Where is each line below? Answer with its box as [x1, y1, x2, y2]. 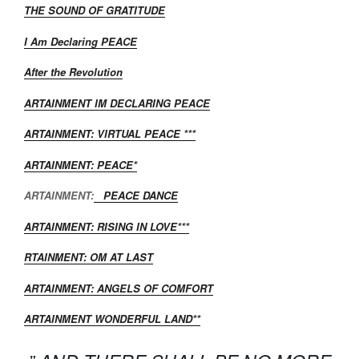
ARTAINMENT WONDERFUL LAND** [24, 311, 200, 326]
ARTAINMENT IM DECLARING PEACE [24, 95, 210, 111]
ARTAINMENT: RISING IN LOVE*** [24, 218, 189, 234]
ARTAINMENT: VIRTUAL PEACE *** [24, 126, 196, 141]
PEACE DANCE [94, 188, 178, 203]
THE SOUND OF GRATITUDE [24, 2, 165, 18]
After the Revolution [24, 64, 123, 79]
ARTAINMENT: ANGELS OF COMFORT [24, 280, 213, 296]
